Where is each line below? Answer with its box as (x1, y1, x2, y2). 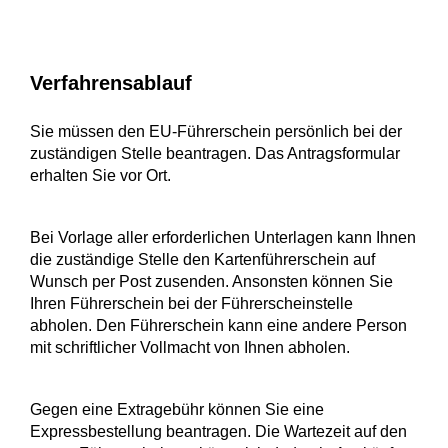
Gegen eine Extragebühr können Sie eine (30, 401, 324, 419)
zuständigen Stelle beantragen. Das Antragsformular (30, 145, 400, 163)
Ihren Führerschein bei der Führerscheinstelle (30, 295, 353, 313)
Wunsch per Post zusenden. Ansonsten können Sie (30, 273, 393, 291)
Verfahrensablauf (30, 72, 192, 95)
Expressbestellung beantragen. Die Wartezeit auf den (30, 423, 407, 441)
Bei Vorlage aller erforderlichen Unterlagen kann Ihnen (30, 229, 416, 247)
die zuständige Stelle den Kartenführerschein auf (30, 251, 375, 269)
